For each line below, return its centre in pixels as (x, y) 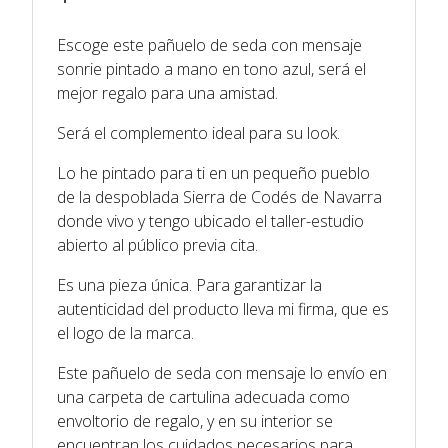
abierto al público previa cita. (157, 244)
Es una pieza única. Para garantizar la (189, 284)
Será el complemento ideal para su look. (198, 132)
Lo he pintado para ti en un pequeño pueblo (213, 172)
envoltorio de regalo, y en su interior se (195, 420)
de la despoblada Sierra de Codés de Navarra (219, 196)
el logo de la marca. (125, 332)
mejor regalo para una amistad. (167, 92)
